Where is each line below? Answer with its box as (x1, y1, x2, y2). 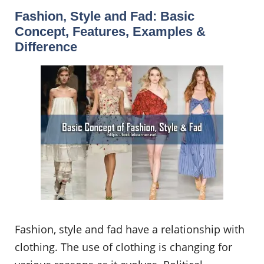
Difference (15, 39, 77, 54)
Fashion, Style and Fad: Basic (15, 9, 194, 24)
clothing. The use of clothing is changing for (15, 240, 232, 254)
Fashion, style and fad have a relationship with (15, 222, 245, 236)
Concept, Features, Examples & (15, 24, 206, 39)
